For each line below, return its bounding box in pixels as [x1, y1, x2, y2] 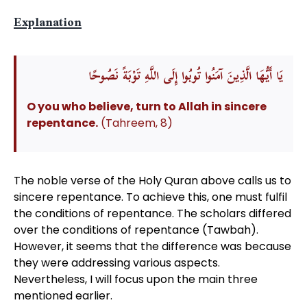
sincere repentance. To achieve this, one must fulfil [13, 189, 287, 205]
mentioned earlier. [13, 288, 112, 304]
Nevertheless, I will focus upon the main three [13, 271, 258, 287]
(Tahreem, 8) [97, 115, 173, 131]
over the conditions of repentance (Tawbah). [13, 222, 258, 238]
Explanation [13, 10, 82, 37]
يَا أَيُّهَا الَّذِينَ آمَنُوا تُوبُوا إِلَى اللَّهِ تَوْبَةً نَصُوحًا [88, 63, 284, 90]
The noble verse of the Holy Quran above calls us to [13, 173, 291, 188]
